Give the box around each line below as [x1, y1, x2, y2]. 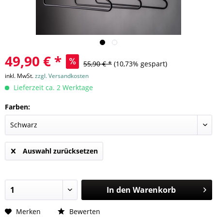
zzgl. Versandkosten [35, 72, 89, 80]
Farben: [5, 102, 30, 111]
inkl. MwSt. [5, 72, 35, 80]
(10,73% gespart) [114, 59, 167, 68]
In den [106, 185, 131, 195]
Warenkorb [132, 185, 176, 195]
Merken [16, 207, 41, 216]
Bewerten [67, 207, 100, 216]
